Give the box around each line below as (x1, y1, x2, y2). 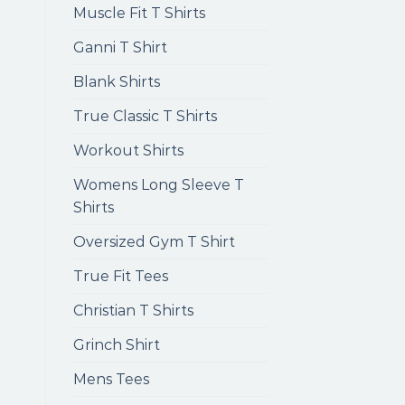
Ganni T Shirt (73, 39, 167, 56)
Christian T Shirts (73, 302, 193, 319)
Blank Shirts (73, 73, 160, 90)
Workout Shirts (73, 142, 184, 159)
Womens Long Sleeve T (73, 176, 244, 193)
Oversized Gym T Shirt (73, 233, 235, 250)
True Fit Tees (73, 268, 168, 285)
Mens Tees (73, 371, 149, 388)
